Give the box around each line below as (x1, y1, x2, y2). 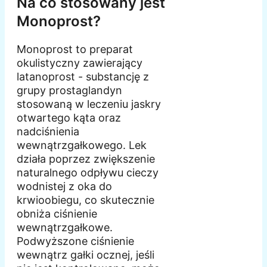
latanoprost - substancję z (17, 70, 149, 83)
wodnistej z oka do (17, 179, 112, 193)
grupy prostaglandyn (17, 83, 122, 97)
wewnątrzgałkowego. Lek (17, 138, 147, 151)
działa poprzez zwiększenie (17, 152, 155, 165)
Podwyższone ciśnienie (17, 234, 134, 247)
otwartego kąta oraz (17, 111, 121, 124)
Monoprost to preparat (17, 42, 133, 55)
